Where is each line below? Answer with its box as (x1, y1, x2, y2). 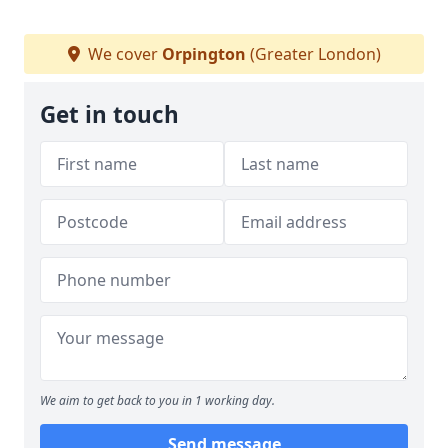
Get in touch (40, 99, 179, 130)
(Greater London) (245, 43, 381, 65)
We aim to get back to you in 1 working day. (40, 392, 275, 409)
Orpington (161, 43, 246, 65)
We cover (83, 43, 162, 65)
